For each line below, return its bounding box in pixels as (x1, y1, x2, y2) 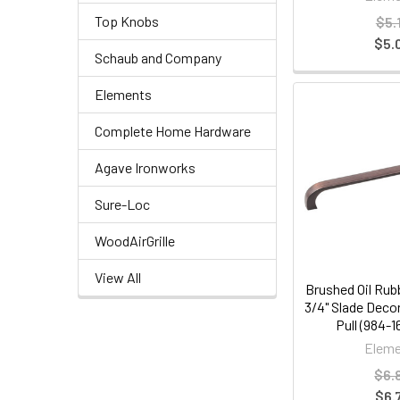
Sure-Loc (95, 195, 150, 212)
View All (95, 268, 141, 286)
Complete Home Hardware (95, 121, 251, 139)
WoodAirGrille (95, 231, 175, 249)
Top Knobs (95, 12, 159, 29)
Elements (95, 85, 152, 103)
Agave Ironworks (95, 158, 196, 176)
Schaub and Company (95, 48, 221, 66)
